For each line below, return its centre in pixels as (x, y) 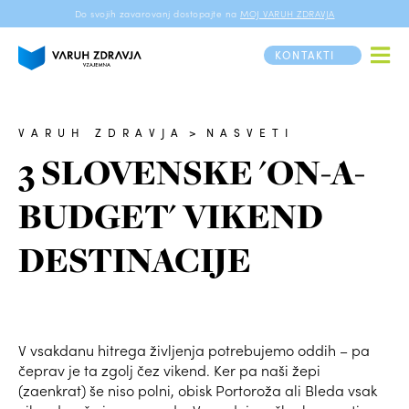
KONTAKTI (305, 55)
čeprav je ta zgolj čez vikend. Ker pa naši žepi (169, 370)
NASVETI (250, 132)
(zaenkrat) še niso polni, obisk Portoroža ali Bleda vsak (198, 390)
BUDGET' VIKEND (171, 216)
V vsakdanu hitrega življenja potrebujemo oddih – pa (194, 350)
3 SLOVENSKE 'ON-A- (192, 173)
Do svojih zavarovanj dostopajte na (156, 14)
